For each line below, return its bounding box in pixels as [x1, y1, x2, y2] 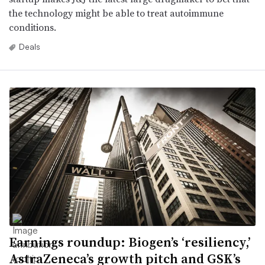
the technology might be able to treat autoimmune [9, 6, 224, 20]
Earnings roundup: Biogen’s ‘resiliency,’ [9, 232, 251, 251]
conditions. [9, 20, 56, 34]
